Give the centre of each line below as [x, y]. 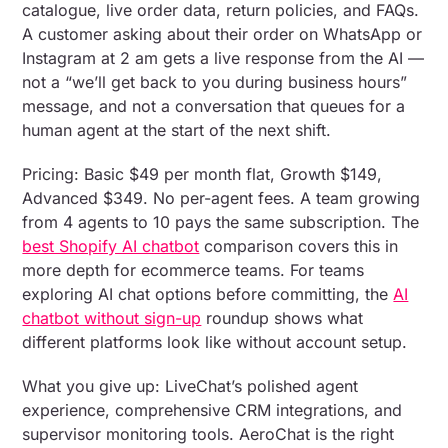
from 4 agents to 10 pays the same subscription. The [221, 221]
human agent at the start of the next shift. [177, 129]
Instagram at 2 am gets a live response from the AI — [223, 57]
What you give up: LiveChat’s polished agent [190, 385]
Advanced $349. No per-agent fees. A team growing [221, 197]
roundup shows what [282, 317]
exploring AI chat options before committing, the [208, 293]
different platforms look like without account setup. [215, 341]
